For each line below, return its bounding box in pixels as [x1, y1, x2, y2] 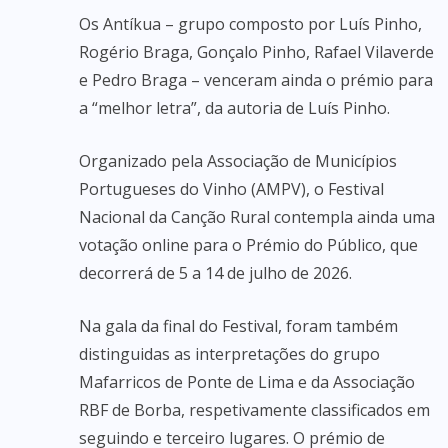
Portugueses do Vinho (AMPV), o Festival [79, 178, 384, 200]
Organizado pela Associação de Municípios [79, 150, 397, 172]
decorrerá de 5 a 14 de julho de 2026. [79, 262, 352, 284]
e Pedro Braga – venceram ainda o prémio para [79, 69, 433, 91]
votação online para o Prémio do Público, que [79, 234, 418, 256]
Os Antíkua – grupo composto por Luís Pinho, [79, 13, 422, 35]
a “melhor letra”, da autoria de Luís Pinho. [79, 97, 390, 119]
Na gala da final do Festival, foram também [79, 315, 398, 337]
